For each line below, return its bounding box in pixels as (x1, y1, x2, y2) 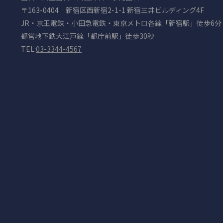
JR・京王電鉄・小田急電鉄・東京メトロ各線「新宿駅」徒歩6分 (21, 17, 222, 28)
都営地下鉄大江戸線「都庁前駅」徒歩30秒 (21, 30, 154, 41)
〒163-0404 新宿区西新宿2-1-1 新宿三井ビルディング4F (21, 4, 204, 15)
